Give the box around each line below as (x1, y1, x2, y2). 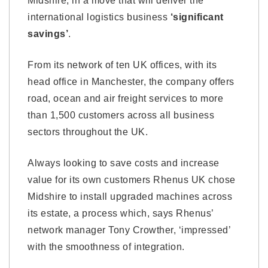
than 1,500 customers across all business (28, 110, 214, 120)
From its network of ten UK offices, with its (28, 60, 217, 70)
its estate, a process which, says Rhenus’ (28, 208, 214, 218)
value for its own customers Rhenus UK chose (28, 175, 236, 185)
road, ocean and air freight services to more (28, 93, 223, 103)
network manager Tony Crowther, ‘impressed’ (28, 225, 230, 235)
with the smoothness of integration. (28, 242, 185, 252)
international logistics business (28, 12, 170, 22)
